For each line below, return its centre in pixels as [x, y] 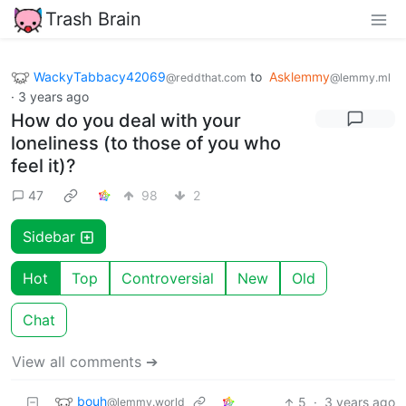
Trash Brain [93, 19]
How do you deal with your [126, 121]
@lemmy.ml [360, 77]
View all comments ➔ [85, 362]
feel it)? [43, 166]
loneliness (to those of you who [146, 144]
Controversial [168, 279]
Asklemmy [300, 76]
